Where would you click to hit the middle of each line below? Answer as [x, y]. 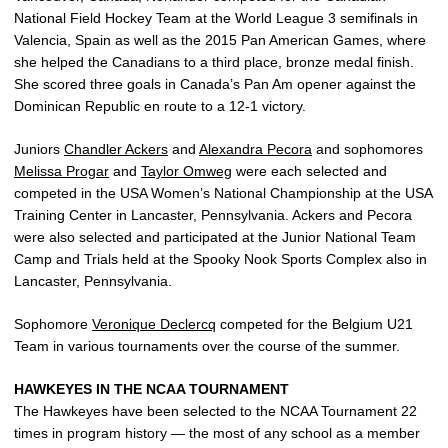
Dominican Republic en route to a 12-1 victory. [160, 106]
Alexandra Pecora [255, 149]
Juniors [39, 149]
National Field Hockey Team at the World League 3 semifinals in [216, 18]
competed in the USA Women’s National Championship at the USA [223, 193]
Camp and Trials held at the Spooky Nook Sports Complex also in [220, 259]
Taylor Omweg [186, 171]
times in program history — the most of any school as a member [217, 433]
